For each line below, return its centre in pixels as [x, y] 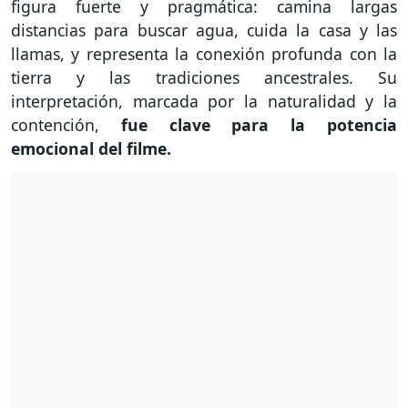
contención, [66, 125]
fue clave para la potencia [259, 125]
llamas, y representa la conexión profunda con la [204, 54]
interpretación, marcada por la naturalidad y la [204, 102]
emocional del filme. [91, 149]
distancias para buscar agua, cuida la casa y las [204, 31]
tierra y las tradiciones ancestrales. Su [204, 78]
